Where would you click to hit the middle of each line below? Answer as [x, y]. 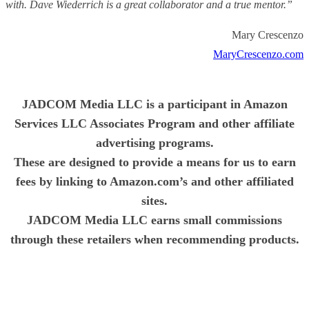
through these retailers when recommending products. [154, 239]
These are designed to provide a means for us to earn [154, 162]
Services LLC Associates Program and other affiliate [154, 123]
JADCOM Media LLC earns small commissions [154, 220]
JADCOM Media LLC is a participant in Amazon [154, 104]
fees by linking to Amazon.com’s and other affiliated [154, 181]
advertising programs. [154, 142]
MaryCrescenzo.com [258, 54]
